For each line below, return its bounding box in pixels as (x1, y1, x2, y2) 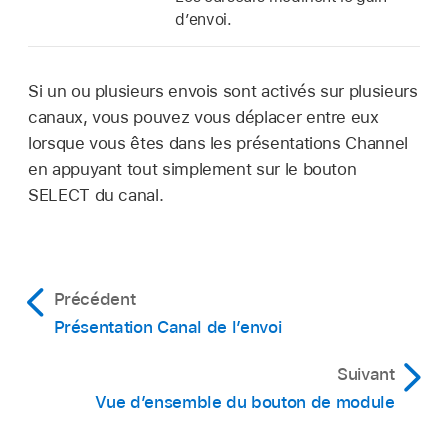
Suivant (336, 364, 395, 385)
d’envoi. (175, 9, 232, 29)
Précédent (53, 289, 136, 310)
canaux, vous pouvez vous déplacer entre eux (28, 107, 379, 128)
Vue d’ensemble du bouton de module (94, 392, 395, 413)
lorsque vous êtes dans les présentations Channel (28, 133, 408, 154)
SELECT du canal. (28, 185, 164, 206)
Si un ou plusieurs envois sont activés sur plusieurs (28, 81, 418, 102)
